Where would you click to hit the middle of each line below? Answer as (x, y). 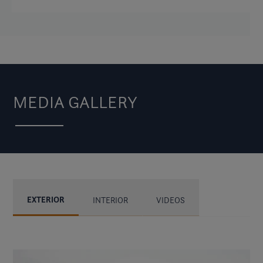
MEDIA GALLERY (75, 102)
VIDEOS (171, 200)
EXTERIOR (46, 200)
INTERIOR (110, 200)
